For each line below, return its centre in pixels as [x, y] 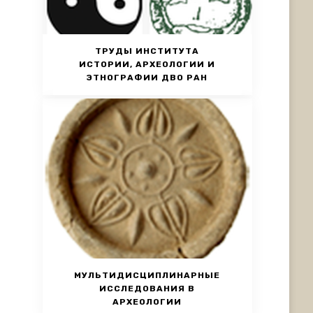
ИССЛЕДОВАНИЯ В [147, 288]
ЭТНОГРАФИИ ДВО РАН [147, 77]
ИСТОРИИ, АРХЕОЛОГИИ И [147, 64]
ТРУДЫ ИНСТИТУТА [147, 51]
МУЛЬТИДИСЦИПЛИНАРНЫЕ [147, 275]
